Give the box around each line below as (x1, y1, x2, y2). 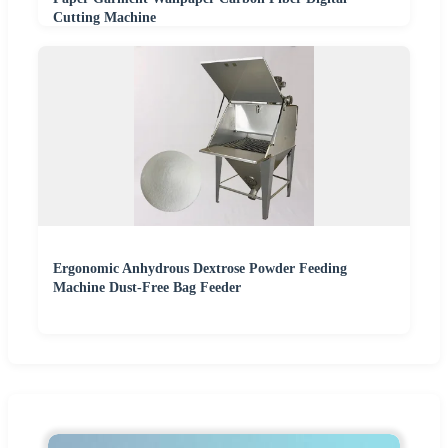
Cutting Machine (53, 10, 156, 26)
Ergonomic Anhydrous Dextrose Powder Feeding (53, 261, 347, 277)
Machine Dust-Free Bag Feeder (53, 280, 241, 296)
